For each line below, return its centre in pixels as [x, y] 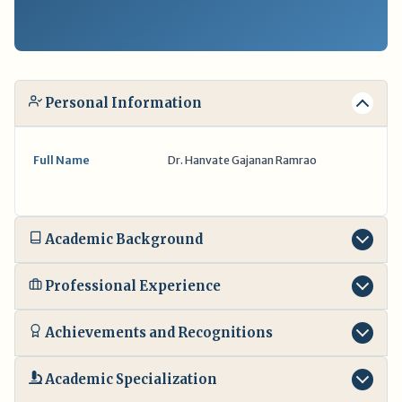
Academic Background [124, 240]
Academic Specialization [131, 380]
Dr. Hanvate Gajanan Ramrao [242, 160]
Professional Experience [133, 286]
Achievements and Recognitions [159, 333]
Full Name [61, 160]
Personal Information [124, 103]
